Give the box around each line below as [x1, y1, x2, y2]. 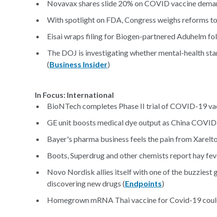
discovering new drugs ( [47, 179, 125, 188]
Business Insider [49, 60, 108, 69]
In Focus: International [35, 90, 114, 99]
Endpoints [125, 179, 162, 188]
